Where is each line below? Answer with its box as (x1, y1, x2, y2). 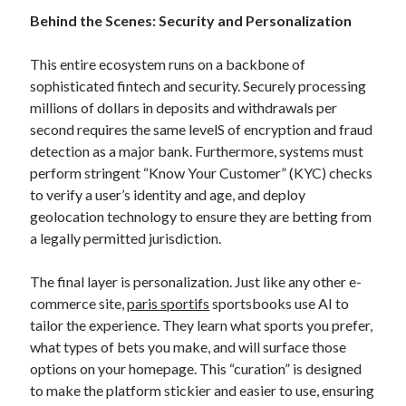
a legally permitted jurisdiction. (30, 229, 222, 246)
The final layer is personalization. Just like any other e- (30, 273, 362, 290)
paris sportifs (127, 295, 210, 312)
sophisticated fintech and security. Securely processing (30, 77, 367, 94)
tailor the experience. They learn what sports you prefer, (30, 316, 373, 333)
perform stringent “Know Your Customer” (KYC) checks (30, 164, 373, 181)
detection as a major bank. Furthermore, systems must (30, 142, 364, 159)
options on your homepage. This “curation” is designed (30, 360, 362, 377)
